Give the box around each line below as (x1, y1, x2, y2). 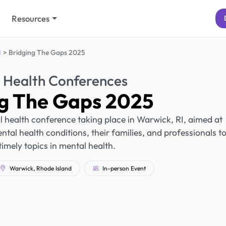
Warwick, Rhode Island (8, 164, 72, 172)
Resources (12, 13, 50, 24)
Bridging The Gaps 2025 (8, 48, 85, 57)
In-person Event (100, 164, 146, 172)
